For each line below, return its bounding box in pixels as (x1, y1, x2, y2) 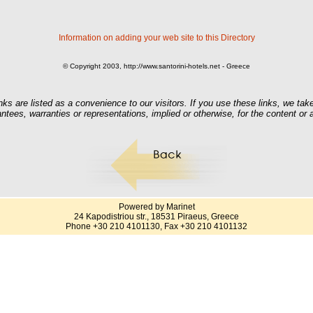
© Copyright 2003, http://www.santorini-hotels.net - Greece (63, 62, 250, 71)
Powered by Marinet (118, 202, 195, 212)
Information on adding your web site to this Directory (58, 33, 255, 43)
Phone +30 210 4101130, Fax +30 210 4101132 (66, 221, 247, 231)
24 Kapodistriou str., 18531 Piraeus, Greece (74, 212, 239, 221)
